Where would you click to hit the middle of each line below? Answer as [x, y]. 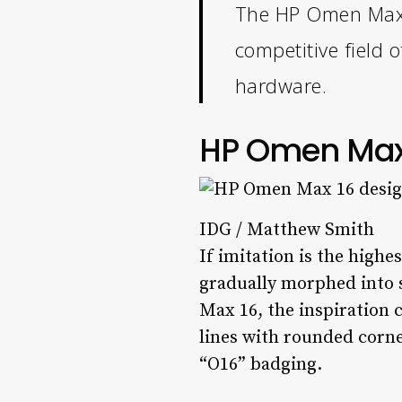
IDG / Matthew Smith [287, 230]
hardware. [281, 85]
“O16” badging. [261, 364]
